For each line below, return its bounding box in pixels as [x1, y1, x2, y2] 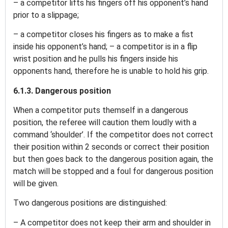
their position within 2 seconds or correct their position [13, 141, 209, 152]
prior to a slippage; [13, 10, 81, 20]
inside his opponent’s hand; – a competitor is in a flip [13, 42, 197, 52]
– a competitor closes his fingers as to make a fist [13, 30, 193, 40]
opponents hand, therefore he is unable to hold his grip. [13, 66, 211, 76]
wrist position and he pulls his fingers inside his [13, 54, 178, 64]
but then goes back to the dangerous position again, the [13, 154, 213, 164]
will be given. [13, 178, 61, 188]
